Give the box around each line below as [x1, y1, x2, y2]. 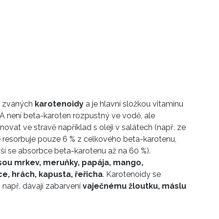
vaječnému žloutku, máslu [83, 181, 186, 191]
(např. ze [154, 123, 186, 132]
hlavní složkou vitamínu [100, 99, 183, 109]
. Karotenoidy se [103, 170, 161, 179]
